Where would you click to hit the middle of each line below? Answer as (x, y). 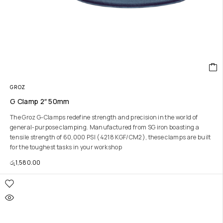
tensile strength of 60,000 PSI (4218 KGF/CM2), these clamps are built (111, 137)
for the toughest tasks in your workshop (66, 147)
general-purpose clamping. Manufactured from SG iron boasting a (105, 127)
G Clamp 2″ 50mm (40, 101)
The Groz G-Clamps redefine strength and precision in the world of (104, 117)
